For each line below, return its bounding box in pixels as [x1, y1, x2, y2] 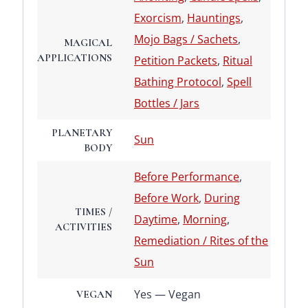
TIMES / [75, 206, 112, 219]
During [204, 190, 240, 206]
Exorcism [134, 10, 181, 26]
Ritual [223, 53, 252, 69]
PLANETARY [52, 126, 112, 140]
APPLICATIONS [37, 52, 112, 65]
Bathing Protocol [134, 74, 221, 90]
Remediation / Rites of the [134, 233, 268, 249]
